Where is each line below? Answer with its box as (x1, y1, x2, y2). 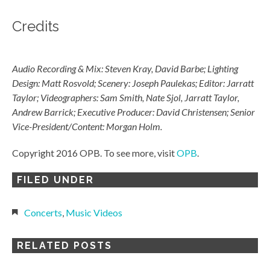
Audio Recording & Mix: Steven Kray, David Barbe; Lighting (12, 63, 238, 75)
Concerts (24, 207, 62, 219)
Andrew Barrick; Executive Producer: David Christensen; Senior (12, 106, 255, 118)
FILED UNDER (17, 174, 94, 186)
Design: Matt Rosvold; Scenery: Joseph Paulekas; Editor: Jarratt (12, 77, 254, 89)
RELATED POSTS (17, 240, 112, 252)
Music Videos (66, 207, 122, 219)
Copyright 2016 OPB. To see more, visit (12, 147, 177, 159)
